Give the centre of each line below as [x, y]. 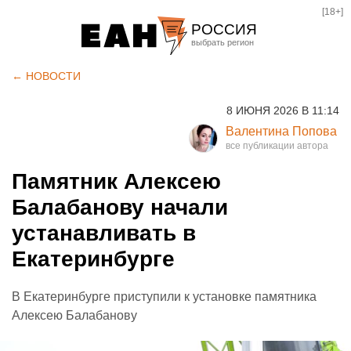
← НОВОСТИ [46, 76]
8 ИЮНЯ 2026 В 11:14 [283, 110]
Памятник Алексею [116, 181]
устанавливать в [104, 233]
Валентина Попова [281, 131]
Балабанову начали [120, 207]
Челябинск [228, 94]
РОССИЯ [224, 29]
